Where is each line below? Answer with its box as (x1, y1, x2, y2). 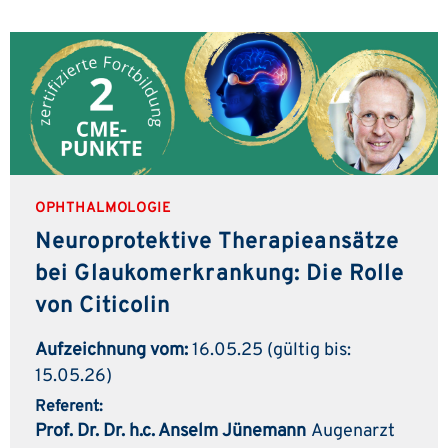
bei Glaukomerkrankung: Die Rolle (35, 260, 405, 288)
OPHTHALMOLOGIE (35, 199, 171, 217)
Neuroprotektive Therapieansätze (35, 228, 400, 256)
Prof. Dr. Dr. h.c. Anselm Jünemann (35, 419, 306, 443)
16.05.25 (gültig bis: (188, 338, 351, 362)
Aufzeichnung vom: (35, 338, 188, 362)
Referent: (35, 396, 103, 417)
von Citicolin (35, 292, 171, 320)
